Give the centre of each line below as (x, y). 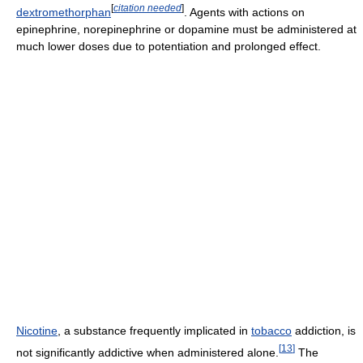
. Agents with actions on (244, 12)
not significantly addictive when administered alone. (147, 352)
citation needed (147, 8)
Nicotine (37, 330)
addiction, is (324, 330)
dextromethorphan (64, 12)
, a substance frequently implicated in (154, 330)
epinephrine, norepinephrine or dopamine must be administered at (186, 29)
